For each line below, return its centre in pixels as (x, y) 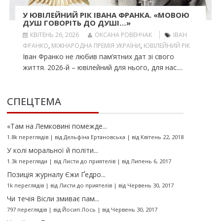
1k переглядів (25, 185)
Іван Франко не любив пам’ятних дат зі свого (98, 57)
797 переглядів (27, 210)
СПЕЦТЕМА (34, 102)
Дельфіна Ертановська (94, 137)
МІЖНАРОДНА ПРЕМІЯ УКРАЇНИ (96, 46)
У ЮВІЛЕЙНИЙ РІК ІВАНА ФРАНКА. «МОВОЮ (106, 15)
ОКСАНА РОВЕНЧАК (123, 35)
